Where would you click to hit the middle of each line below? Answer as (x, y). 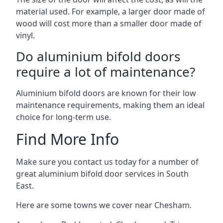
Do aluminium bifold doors (98, 56)
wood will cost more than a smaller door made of (109, 23)
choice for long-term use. (63, 117)
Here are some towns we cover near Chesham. (104, 205)
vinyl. (25, 35)
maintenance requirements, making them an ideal (110, 105)
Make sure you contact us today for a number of (107, 162)
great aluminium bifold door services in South (102, 174)
